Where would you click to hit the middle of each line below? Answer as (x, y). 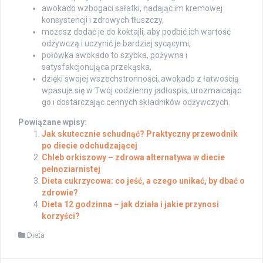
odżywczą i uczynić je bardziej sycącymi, (116, 44)
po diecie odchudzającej (90, 146)
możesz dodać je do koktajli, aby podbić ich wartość (136, 32)
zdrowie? (60, 193)
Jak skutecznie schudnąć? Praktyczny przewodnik (140, 134)
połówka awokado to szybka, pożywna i (114, 55)
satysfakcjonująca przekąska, (97, 67)
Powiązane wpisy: (53, 122)
